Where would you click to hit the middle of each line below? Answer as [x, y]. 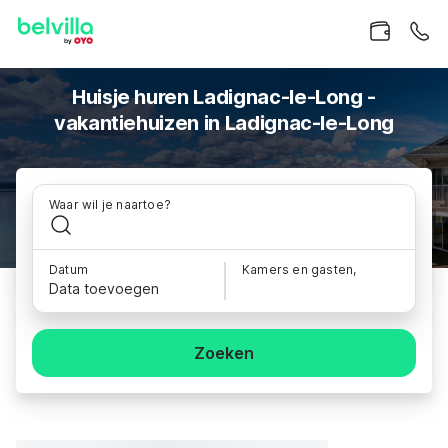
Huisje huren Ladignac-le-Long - [224, 97]
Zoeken [224, 353]
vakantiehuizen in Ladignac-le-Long [224, 123]
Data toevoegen [104, 288]
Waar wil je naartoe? [110, 204]
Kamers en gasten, [299, 269]
